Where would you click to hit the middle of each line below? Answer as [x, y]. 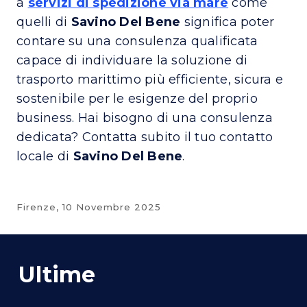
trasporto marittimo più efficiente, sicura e [150, 79]
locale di [43, 156]
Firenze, [39, 207]
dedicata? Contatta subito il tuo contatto [145, 137]
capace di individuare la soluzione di [132, 60]
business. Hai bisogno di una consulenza [145, 118]
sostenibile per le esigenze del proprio [137, 98]
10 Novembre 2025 [112, 207]
